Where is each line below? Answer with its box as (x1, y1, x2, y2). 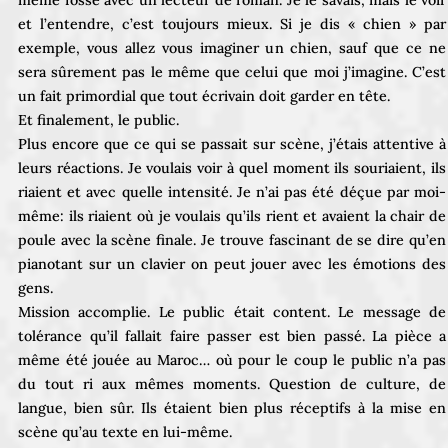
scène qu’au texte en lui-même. (18, 422, 232, 441)
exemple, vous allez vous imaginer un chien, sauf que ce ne (18, 38, 446, 57)
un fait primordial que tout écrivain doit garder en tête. (18, 86, 390, 105)
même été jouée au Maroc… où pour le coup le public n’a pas (18, 350, 446, 369)
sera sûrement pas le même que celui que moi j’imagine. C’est (18, 62, 446, 81)
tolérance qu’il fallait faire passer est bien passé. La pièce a (18, 326, 446, 345)
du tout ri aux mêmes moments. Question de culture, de (18, 374, 446, 393)
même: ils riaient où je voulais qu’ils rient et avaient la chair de (18, 206, 446, 225)
